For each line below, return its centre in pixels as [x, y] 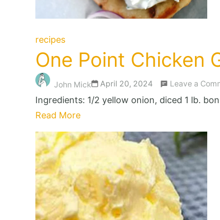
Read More [58, 115]
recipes [50, 39]
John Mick [73, 84]
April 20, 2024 [126, 83]
